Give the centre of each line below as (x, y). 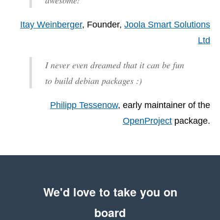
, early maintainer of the (164, 105)
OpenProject (147, 121)
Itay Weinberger (51, 24)
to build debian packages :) (94, 80)
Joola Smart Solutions (167, 24)
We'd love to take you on (110, 192)
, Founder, (103, 24)
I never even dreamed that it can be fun (115, 65)
